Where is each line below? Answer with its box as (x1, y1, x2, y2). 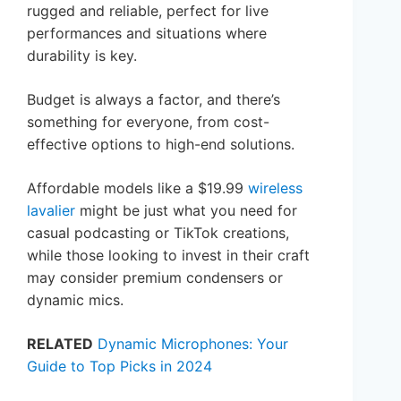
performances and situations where (27, 23, 267, 42)
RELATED (27, 334, 93, 353)
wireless (248, 178, 303, 197)
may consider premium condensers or (27, 268, 283, 286)
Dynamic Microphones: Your (98, 334, 288, 353)
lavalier (27, 200, 75, 219)
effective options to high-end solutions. (27, 134, 294, 153)
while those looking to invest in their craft (27, 245, 310, 264)
